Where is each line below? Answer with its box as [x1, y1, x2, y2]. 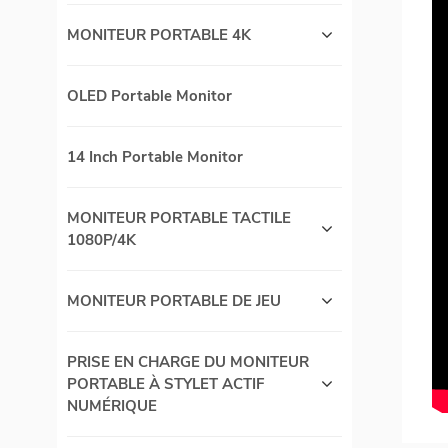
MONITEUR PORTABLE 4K [67, 25, 251, 46]
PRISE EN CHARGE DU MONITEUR [67, 352, 309, 373]
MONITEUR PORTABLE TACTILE [67, 208, 291, 229]
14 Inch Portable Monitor [67, 147, 243, 168]
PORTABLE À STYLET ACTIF [67, 374, 264, 395]
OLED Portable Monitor [67, 86, 232, 107]
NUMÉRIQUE [67, 396, 157, 417]
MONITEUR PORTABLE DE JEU [67, 291, 281, 312]
